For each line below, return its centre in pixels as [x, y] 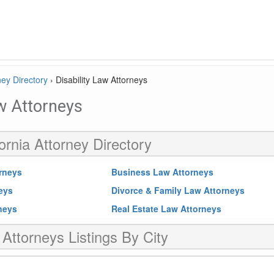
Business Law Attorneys [163, 172]
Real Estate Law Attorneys [167, 209]
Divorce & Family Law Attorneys [178, 190]
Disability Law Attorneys [102, 80]
